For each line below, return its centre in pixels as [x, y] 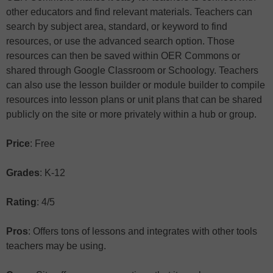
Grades [23, 173]
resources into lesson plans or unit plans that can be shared [134, 100]
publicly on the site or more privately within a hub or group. [131, 114]
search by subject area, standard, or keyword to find [117, 27]
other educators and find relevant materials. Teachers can [129, 12]
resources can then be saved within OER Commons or [123, 56]
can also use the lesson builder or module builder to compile [136, 85]
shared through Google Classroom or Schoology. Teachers [132, 70]
